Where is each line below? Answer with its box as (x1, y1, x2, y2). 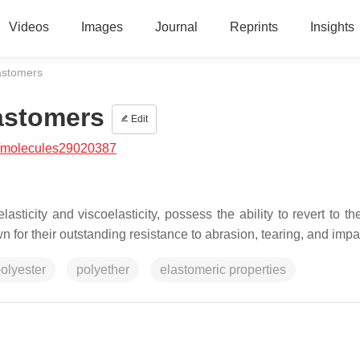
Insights (309, 20, 354, 34)
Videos (8, 20, 49, 34)
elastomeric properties (160, 263, 286, 276)
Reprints (229, 20, 278, 34)
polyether (76, 263, 129, 276)
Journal (154, 20, 198, 34)
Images (80, 20, 123, 34)
